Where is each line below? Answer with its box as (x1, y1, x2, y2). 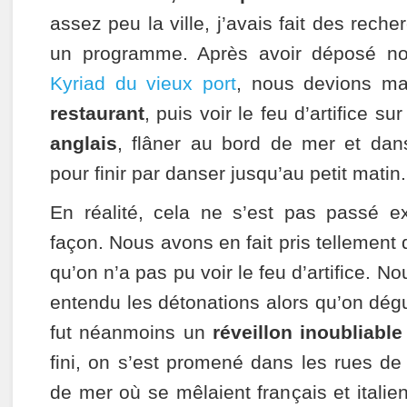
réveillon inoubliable (213, 322, 403, 343)
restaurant (50, 103, 144, 124)
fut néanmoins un (50, 322, 213, 343)
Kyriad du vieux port (50, 73, 236, 94)
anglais (50, 133, 117, 154)
